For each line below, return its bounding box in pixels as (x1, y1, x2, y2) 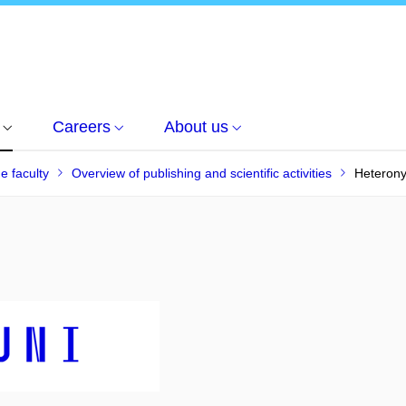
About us (164, 118, 228, 136)
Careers (53, 118, 111, 136)
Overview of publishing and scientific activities (72, 166, 332, 180)
